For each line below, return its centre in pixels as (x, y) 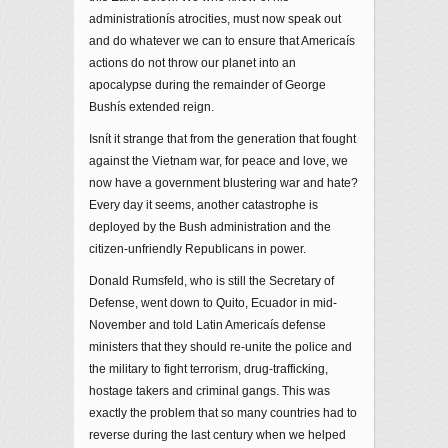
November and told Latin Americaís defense (207, 325)
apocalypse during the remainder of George (207, 85)
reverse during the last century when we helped (217, 435)
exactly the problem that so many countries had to (223, 413)
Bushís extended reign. (151, 107)
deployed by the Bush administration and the (210, 227)
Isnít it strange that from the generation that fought (222, 139)
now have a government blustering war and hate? (223, 183)
